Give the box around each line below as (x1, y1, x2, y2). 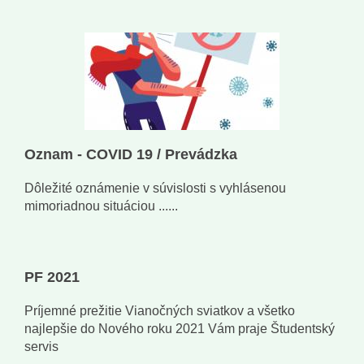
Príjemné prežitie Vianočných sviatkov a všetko (24, 304, 295, 318)
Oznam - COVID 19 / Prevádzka (24, 146, 237, 163)
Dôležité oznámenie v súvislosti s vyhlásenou (24, 181, 286, 196)
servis (24, 340, 58, 354)
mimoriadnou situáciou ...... (24, 199, 178, 214)
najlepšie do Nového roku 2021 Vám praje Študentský (24, 322, 335, 336)
